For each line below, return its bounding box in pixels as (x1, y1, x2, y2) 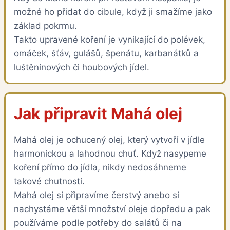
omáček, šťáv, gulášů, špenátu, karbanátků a (14, 48, 199, 59)
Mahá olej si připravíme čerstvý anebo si (14, 189, 179, 200)
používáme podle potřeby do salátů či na (14, 217, 182, 228)
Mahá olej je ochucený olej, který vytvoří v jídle (14, 134, 205, 145)
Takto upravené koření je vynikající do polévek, (14, 34, 205, 45)
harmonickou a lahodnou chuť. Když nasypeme (14, 148, 206, 159)
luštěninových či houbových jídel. (14, 62, 149, 72)
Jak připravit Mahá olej (14, 104, 182, 123)
